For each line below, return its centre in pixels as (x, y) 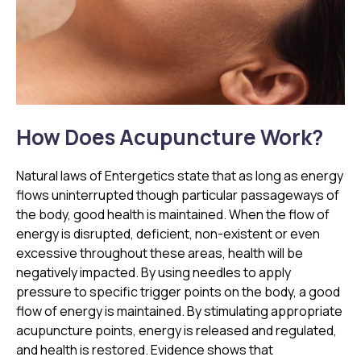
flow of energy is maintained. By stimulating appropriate (179, 311)
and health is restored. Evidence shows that (145, 350)
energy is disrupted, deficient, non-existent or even (168, 234)
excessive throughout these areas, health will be (160, 253)
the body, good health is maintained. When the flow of (173, 215)
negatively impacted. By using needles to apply (154, 273)
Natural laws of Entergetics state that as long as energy (180, 176)
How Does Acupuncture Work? (170, 137)
